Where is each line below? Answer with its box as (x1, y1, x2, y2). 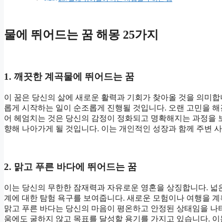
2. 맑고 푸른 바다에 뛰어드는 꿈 (4, 161, 137, 172)
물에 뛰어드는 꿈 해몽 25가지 (4, 28, 159, 41)
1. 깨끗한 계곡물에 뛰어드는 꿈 (4, 71, 134, 82)
